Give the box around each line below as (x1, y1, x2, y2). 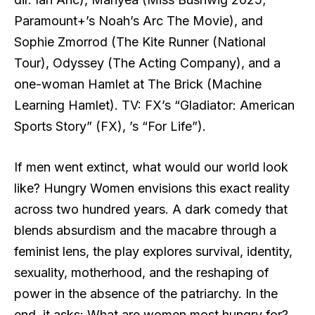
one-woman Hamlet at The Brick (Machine (14, 77, 262, 92)
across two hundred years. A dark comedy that (14, 202, 288, 217)
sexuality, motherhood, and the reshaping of (14, 265, 269, 281)
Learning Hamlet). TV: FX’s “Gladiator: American (14, 98, 295, 113)
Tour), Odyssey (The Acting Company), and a (14, 56, 281, 71)
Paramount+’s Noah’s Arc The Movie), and (14, 13, 263, 29)
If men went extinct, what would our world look (14, 160, 288, 175)
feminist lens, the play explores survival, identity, (14, 244, 292, 259)
